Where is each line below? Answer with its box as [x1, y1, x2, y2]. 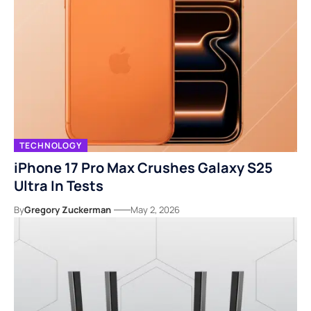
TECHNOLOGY [19, 139, 82, 151]
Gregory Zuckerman [24, 203, 111, 217]
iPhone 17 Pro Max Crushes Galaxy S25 [14, 158, 273, 178]
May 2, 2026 [131, 203, 180, 217]
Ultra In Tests [14, 176, 103, 196]
